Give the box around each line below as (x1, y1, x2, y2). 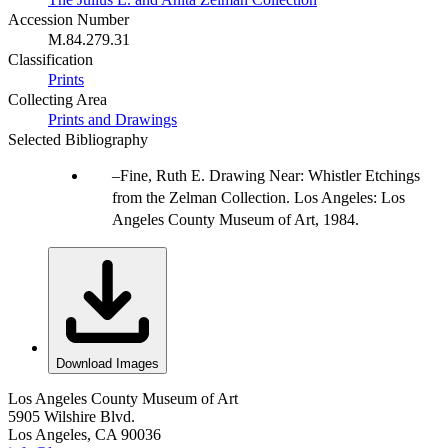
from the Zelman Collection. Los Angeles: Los (112, 189, 405, 207)
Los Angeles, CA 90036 (8, 426, 161, 444)
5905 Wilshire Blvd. (8, 408, 135, 426)
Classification (8, 51, 93, 69)
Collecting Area (8, 91, 107, 109)
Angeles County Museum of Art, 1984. (112, 211, 359, 229)
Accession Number (8, 11, 129, 29)
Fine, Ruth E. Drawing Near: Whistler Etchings (120, 167, 420, 185)
